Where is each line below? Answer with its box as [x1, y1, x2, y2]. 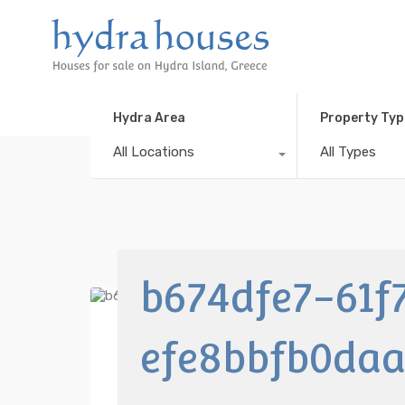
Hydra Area [113, 109, 185, 126]
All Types [319, 143, 376, 160]
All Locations [113, 143, 194, 160]
